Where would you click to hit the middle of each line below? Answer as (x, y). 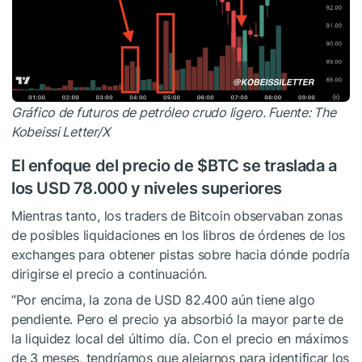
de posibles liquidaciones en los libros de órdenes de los (179, 236)
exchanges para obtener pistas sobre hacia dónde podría (181, 255)
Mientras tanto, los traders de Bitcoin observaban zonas (177, 216)
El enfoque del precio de (105, 166)
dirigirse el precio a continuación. (109, 274)
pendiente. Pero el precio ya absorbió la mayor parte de (177, 320)
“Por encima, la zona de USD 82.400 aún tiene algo (163, 300)
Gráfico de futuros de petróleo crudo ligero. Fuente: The (174, 113)
